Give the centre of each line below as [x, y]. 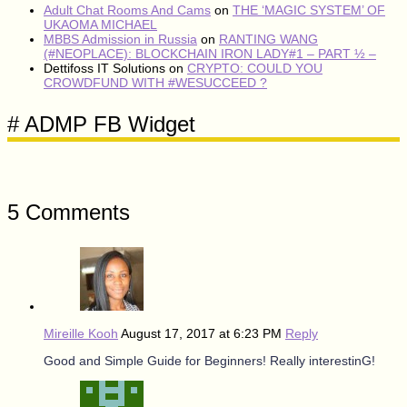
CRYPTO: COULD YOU [255, 68]
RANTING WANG [268, 39]
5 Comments [69, 212]
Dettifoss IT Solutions [104, 68]
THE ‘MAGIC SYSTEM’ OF [309, 10]
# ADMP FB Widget [101, 124]
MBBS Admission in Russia [120, 39]
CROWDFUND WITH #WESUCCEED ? [155, 82]
